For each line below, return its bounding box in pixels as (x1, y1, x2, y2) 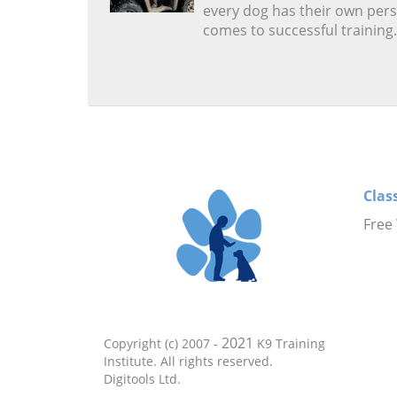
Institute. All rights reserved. (104, 352, 273, 370)
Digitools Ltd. (104, 370, 181, 387)
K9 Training (253, 334, 325, 352)
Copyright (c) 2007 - (104, 334, 222, 352)
